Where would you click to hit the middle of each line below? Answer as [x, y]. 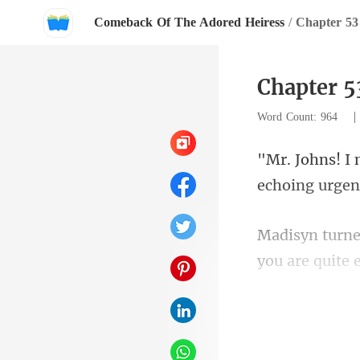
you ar [279, 261]
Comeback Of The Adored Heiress [189, 22]
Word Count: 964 [299, 117]
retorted [286, 336]
